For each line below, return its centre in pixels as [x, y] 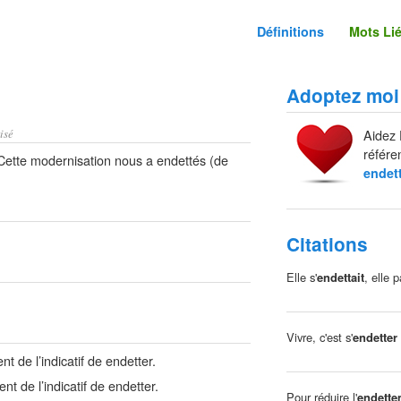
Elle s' [302, 277]
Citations [327, 244]
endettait [341, 277]
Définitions [290, 31]
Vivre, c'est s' [320, 337]
